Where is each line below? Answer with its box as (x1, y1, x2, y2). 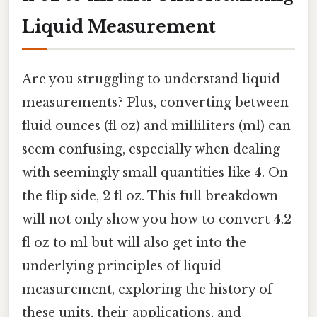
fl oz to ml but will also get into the (22, 234, 246, 250)
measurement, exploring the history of (22, 281, 272, 297)
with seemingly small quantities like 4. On (22, 164, 288, 180)
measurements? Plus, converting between (22, 94, 289, 110)
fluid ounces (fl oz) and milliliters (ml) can (22, 117, 291, 134)
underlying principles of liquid (22, 258, 221, 274)
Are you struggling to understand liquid (22, 71, 280, 87)
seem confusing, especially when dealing (22, 141, 280, 157)
